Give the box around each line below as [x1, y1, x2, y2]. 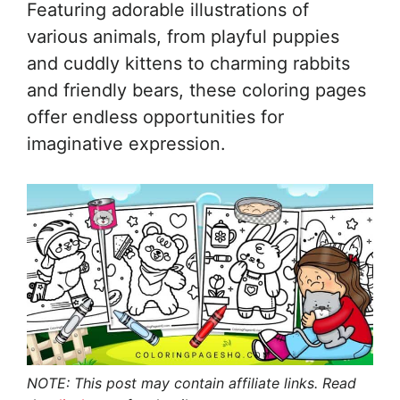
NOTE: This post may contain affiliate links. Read [27, 374, 356, 393]
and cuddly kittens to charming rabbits [27, 53, 350, 74]
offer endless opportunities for [27, 106, 284, 128]
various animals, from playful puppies [27, 26, 339, 47]
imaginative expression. [27, 133, 226, 154]
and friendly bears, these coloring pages [27, 79, 366, 101]
